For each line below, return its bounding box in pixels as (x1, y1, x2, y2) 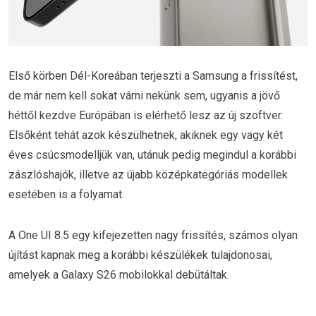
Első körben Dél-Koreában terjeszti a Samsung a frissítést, (8, 69, 298, 83)
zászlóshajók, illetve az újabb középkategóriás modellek (8, 168, 288, 182)
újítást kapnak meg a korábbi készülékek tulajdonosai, (8, 248, 272, 262)
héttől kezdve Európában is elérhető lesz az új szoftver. (8, 109, 283, 123)
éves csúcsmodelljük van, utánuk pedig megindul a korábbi (8, 148, 296, 162)
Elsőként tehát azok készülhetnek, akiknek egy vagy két (8, 128, 283, 142)
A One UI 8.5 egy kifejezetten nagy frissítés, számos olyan (8, 229, 298, 243)
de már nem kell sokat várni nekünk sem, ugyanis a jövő (8, 89, 280, 103)
